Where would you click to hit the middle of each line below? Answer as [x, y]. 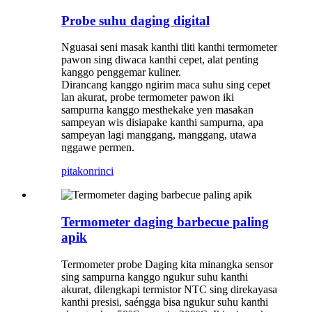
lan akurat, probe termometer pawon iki [148, 97]
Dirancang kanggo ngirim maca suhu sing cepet [166, 85]
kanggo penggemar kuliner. [121, 72]
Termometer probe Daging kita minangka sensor [167, 264]
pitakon [78, 171]
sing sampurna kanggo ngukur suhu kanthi [155, 276]
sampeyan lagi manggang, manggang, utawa [159, 135]
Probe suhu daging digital [135, 20]
